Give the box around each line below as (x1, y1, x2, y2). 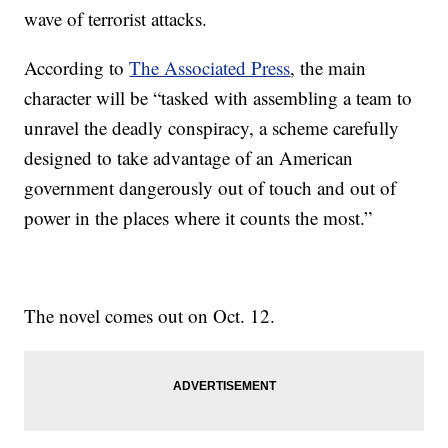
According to (24, 55, 130, 81)
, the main (290, 55, 367, 81)
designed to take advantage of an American (24, 145, 354, 171)
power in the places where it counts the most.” (24, 205, 373, 231)
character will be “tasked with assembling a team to (24, 85, 413, 111)
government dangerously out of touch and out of (24, 175, 397, 201)
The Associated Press (129, 55, 291, 81)
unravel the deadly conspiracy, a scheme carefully (24, 115, 400, 141)
